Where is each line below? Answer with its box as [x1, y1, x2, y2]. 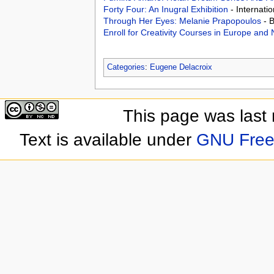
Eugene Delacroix [149, 63, 212, 72]
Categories [106, 63, 145, 72]
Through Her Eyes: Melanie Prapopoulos [103, 16, 264, 26]
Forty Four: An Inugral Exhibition [103, 4, 231, 15]
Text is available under [19, 130, 196, 149]
